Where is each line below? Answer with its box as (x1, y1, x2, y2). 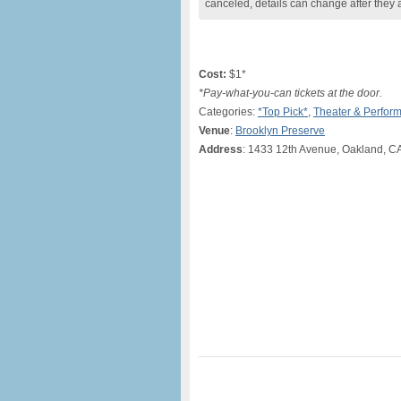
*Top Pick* (258, 106, 308, 118)
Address (199, 143, 243, 156)
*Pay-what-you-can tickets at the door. (199, 87, 382, 99)
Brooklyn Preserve (235, 124, 325, 137)
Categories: (199, 106, 258, 118)
